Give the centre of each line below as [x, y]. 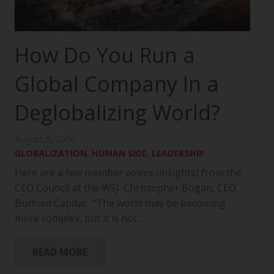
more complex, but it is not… [79, 219]
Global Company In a [117, 84]
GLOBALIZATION [51, 154]
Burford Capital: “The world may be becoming [120, 203]
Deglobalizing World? [117, 113]
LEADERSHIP [178, 154]
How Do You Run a [105, 55]
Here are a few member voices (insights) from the [128, 173]
